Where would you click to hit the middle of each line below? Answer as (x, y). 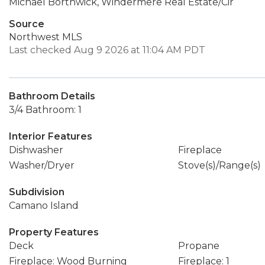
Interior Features (51, 136)
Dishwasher (36, 150)
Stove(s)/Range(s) (219, 165)
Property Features (54, 232)
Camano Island (44, 206)
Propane (198, 246)
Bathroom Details (52, 96)
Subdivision (37, 192)
